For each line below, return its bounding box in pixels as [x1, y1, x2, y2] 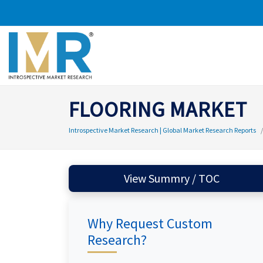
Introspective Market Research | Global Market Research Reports [69, 126, 256, 134]
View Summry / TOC [148, 171, 220, 186]
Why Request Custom [87, 214, 213, 232]
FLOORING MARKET [69, 96, 247, 123]
